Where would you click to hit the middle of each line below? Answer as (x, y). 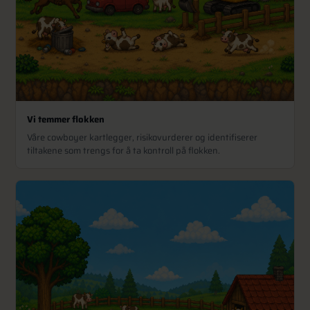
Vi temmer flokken (66, 120)
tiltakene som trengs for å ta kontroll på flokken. (124, 150)
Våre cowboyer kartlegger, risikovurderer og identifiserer (143, 137)
